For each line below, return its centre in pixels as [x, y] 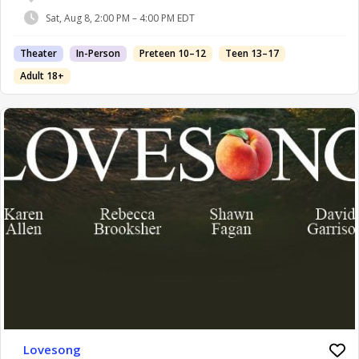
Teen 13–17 [252, 54]
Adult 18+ [42, 76]
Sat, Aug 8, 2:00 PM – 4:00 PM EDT [120, 18]
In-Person [98, 54]
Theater [38, 54]
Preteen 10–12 [173, 54]
